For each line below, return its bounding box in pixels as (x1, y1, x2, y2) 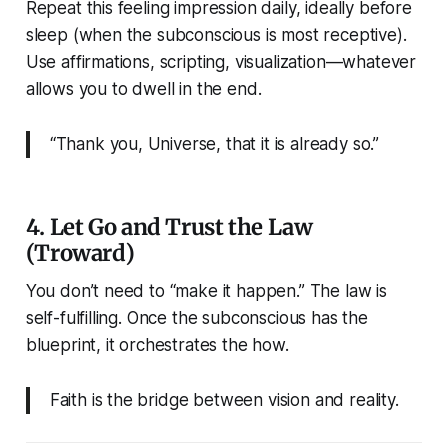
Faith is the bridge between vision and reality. (49, 390, 399, 411)
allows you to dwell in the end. (25, 79, 262, 100)
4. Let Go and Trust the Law (25, 213, 313, 242)
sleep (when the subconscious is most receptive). (25, 25, 407, 46)
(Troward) (25, 239, 135, 268)
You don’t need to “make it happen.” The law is (25, 281, 387, 302)
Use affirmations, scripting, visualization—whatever (25, 52, 417, 73)
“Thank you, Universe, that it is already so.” (49, 134, 380, 155)
